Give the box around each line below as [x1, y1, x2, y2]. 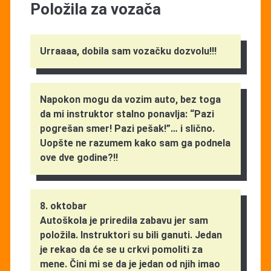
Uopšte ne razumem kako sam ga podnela [39, 137, 230, 149]
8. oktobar [39, 200, 87, 212]
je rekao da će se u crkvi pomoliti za [39, 243, 203, 255]
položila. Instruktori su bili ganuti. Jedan [39, 229, 222, 241]
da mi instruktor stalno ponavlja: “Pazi [39, 108, 214, 120]
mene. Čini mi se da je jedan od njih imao [39, 258, 220, 270]
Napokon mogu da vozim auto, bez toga [39, 93, 221, 105]
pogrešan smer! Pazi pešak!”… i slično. [39, 122, 215, 134]
